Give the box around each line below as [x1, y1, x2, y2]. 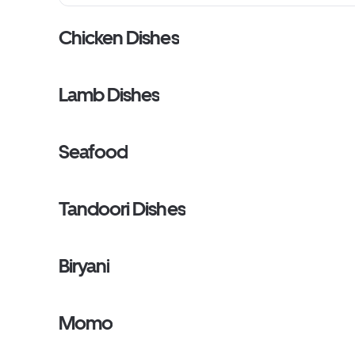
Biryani [59, 254, 110, 277]
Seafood [59, 140, 128, 163]
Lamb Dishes [59, 83, 160, 106]
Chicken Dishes [59, 26, 179, 49]
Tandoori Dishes [59, 197, 185, 220]
